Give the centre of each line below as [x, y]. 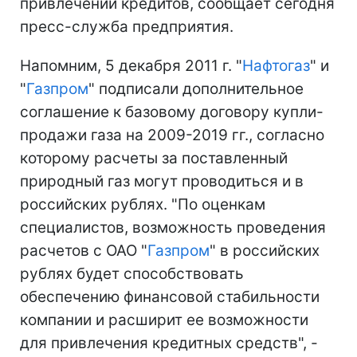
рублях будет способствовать [132, 274]
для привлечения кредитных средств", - [169, 343]
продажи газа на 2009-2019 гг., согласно [172, 135]
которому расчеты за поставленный [154, 158]
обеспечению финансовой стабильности [170, 297]
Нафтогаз [276, 66]
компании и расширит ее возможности [164, 320]
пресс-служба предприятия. [127, 27]
